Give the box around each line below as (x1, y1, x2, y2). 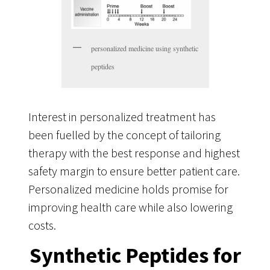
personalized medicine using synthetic (90, 43, 198, 54)
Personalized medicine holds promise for (28, 181, 228, 196)
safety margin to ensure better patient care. (28, 163, 240, 178)
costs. (28, 217, 56, 233)
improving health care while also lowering (28, 199, 233, 215)
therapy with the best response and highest (28, 145, 240, 160)
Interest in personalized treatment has (28, 108, 216, 124)
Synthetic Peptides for (29, 241, 241, 269)
